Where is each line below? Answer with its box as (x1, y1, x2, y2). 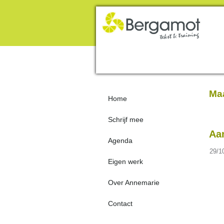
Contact (108, 199, 132, 207)
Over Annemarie (108, 178, 159, 186)
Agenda (108, 136, 132, 144)
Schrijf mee (108, 115, 143, 123)
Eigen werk (108, 157, 143, 165)
